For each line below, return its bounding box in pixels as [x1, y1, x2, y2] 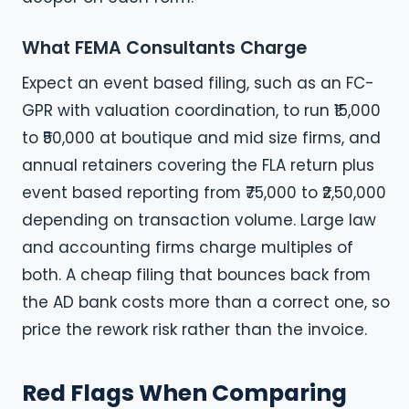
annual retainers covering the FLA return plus [22, 154, 374, 177]
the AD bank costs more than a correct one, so [22, 291, 390, 314]
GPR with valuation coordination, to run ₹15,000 [22, 100, 381, 122]
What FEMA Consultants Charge [22, 36, 307, 61]
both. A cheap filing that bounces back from [22, 264, 371, 287]
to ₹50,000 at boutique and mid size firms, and [22, 127, 381, 150]
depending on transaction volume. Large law [22, 209, 376, 232]
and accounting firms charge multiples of [22, 236, 353, 259]
